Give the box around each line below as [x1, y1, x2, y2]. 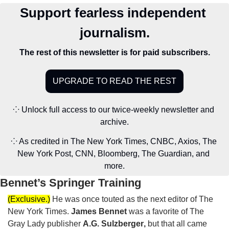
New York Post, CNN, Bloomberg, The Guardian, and [17, 149, 210, 158]
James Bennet [71, 207, 127, 216]
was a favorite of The [127, 207, 204, 216]
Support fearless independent [19, 5, 206, 21]
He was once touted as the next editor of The [52, 195, 213, 204]
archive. [100, 118, 129, 127]
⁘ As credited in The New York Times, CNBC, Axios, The [10, 137, 217, 146]
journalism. [79, 25, 150, 41]
